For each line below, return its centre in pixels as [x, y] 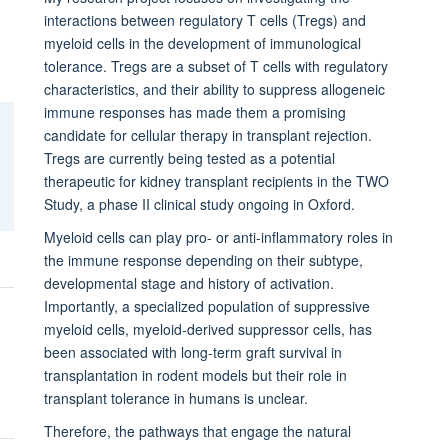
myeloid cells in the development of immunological [202, 42]
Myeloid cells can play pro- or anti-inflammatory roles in [218, 236]
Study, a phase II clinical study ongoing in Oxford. [201, 203]
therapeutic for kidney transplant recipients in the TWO [216, 180]
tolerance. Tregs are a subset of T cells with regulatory [215, 65]
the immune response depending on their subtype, [203, 259]
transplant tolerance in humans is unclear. [175, 397]
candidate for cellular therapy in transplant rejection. [207, 134]
